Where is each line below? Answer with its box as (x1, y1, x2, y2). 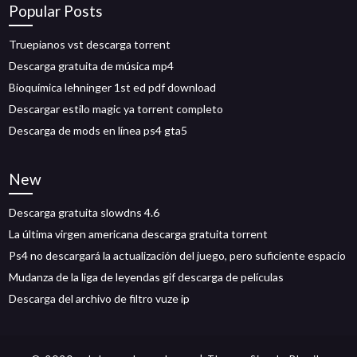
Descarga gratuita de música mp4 (9, 59, 175, 73)
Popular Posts (9, 2, 104, 20)
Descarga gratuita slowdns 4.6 (9, 206, 160, 219)
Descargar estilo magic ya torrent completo (9, 102, 224, 116)
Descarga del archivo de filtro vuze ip (9, 292, 190, 305)
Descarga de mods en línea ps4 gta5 (9, 124, 188, 137)
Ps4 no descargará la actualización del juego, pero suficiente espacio (9, 249, 347, 262)
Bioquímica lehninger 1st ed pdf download (9, 80, 217, 94)
